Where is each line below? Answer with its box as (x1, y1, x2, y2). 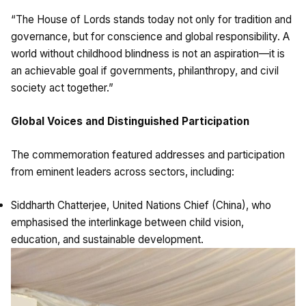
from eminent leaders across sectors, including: (11, 165, 234, 179)
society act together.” (11, 81, 113, 95)
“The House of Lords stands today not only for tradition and (11, 13, 292, 27)
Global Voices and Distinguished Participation (11, 115, 249, 128)
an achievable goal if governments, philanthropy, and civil (11, 64, 279, 78)
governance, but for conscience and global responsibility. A (11, 30, 290, 44)
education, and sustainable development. (11, 233, 204, 247)
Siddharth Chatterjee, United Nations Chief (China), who (11, 199, 271, 212)
